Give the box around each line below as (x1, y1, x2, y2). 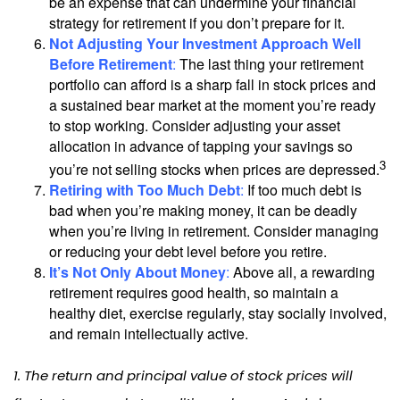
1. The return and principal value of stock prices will (13, 365, 353, 385)
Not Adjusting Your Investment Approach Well (49, 32, 361, 54)
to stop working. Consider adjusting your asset (49, 114, 340, 136)
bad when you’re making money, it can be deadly (49, 200, 357, 221)
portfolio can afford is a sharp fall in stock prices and (49, 73, 376, 95)
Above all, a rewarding (229, 262, 375, 283)
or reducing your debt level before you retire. (49, 241, 327, 262)
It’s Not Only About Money (49, 262, 226, 283)
